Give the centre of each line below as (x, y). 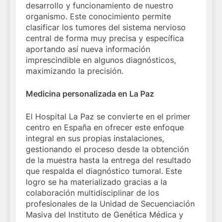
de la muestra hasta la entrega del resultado (109, 160)
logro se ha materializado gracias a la (96, 182)
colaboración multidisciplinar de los (92, 193)
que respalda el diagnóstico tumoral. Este (104, 171)
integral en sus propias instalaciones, (95, 138)
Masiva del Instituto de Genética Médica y (105, 215)
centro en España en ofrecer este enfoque (105, 127)
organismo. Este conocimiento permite (98, 16)
